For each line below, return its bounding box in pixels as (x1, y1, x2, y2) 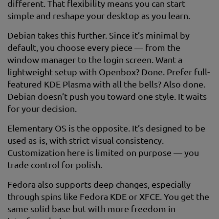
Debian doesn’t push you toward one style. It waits (7, 91, 207, 101)
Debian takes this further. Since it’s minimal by (7, 30, 190, 40)
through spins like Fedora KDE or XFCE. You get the (7, 191, 209, 201)
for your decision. (7, 103, 77, 113)
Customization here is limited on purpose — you (7, 147, 199, 157)
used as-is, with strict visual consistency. (7, 135, 164, 145)
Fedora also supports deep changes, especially (7, 179, 191, 189)
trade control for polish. (7, 159, 102, 170)
